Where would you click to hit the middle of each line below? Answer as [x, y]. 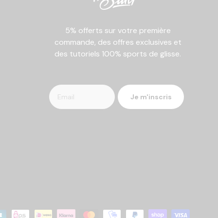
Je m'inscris [151, 97]
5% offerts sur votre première [118, 30]
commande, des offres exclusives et [118, 42]
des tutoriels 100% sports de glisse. [118, 54]
